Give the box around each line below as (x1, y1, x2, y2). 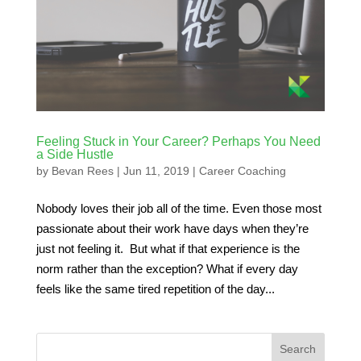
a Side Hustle (35, 147, 114, 161)
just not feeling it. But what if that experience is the (35, 241, 300, 255)
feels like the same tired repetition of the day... (35, 281, 275, 296)
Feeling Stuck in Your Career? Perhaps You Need (35, 134, 321, 148)
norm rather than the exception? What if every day (35, 261, 298, 276)
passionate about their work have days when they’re (35, 221, 309, 235)
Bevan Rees (51, 164, 114, 177)
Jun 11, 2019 (122, 164, 189, 177)
